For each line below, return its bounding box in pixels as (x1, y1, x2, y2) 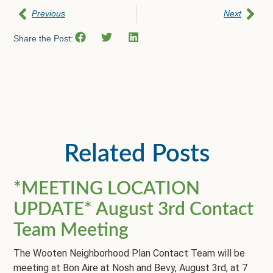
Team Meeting (13, 221, 129, 240)
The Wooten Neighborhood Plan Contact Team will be (13, 247, 246, 260)
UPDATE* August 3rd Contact (13, 200, 254, 219)
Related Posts (63, 142, 210, 167)
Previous (32, 9, 66, 19)
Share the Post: (13, 34, 74, 44)
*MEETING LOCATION (13, 180, 200, 199)
